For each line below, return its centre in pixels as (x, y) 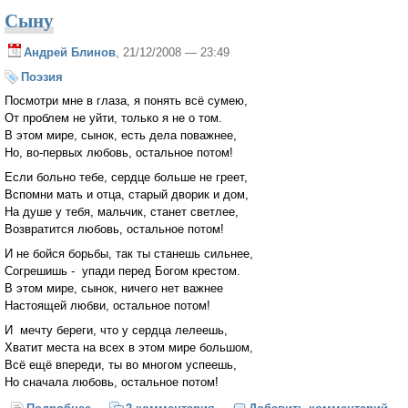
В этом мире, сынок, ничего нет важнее (114, 289)
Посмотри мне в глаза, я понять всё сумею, (126, 101)
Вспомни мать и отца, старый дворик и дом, (127, 195)
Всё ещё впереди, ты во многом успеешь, (121, 364)
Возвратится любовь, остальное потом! (114, 229)
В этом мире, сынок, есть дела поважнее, (121, 136)
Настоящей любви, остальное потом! (107, 306)
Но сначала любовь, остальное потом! (112, 382)
